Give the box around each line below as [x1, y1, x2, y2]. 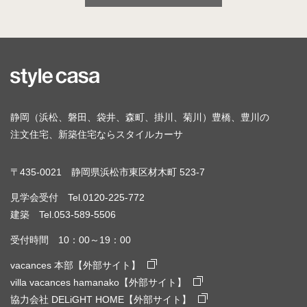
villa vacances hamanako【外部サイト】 [10, 276, 186, 288]
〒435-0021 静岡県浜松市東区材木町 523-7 [10, 166, 205, 177]
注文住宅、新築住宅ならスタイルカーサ [10, 128, 183, 140]
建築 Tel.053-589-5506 [10, 208, 116, 220]
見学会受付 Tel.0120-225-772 [10, 191, 145, 203]
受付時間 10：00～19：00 [10, 234, 131, 245]
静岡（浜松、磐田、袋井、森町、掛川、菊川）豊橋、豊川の [10, 111, 269, 123]
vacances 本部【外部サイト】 [10, 259, 140, 271]
